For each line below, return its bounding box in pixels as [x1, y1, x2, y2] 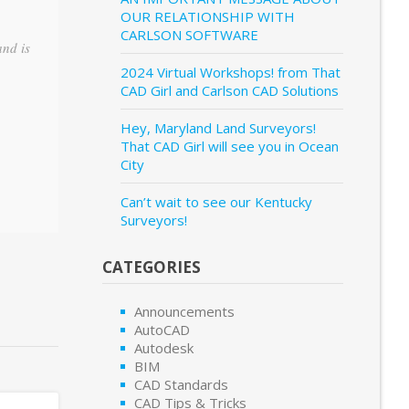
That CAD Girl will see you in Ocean [121, 137, 339, 155]
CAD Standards [134, 375, 228, 393]
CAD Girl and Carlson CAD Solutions [121, 81, 339, 100]
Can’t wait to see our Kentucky [121, 193, 312, 211]
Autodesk [134, 339, 194, 357]
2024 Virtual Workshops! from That [121, 63, 341, 81]
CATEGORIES [102, 257, 201, 278]
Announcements [134, 302, 235, 320]
